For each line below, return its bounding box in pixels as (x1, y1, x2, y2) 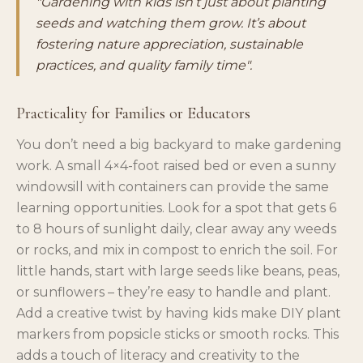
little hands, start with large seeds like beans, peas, (16, 263, 340, 279)
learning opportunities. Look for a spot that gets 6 (16, 199, 336, 216)
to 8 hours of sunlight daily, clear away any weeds (16, 220, 336, 237)
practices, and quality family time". (36, 57, 252, 73)
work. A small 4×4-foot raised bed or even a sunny (16, 157, 336, 173)
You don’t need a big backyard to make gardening (16, 136, 342, 152)
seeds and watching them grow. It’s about (36, 15, 305, 31)
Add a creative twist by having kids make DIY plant (16, 305, 341, 321)
